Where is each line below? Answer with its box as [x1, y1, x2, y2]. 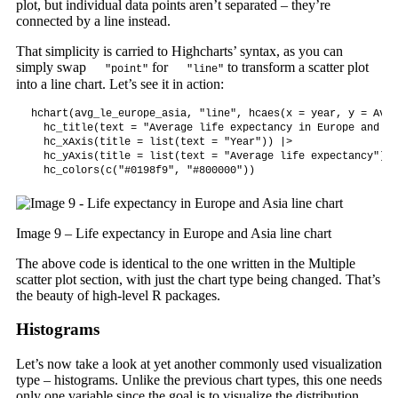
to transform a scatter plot [223, 59, 369, 75]
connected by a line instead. [15, 12, 171, 28]
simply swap [15, 59, 90, 75]
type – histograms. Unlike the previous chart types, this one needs [15, 371, 382, 387]
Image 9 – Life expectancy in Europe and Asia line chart [15, 225, 331, 241]
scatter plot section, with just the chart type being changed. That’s [15, 271, 380, 287]
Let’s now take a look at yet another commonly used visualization [15, 355, 382, 371]
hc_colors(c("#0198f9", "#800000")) [30, 163, 255, 177]
